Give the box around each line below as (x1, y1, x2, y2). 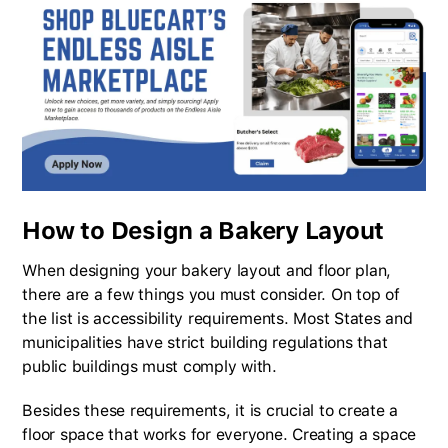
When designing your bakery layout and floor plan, (22, 261, 392, 281)
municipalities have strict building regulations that (22, 333, 388, 353)
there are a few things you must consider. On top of (22, 285, 400, 305)
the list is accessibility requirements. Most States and (22, 309, 413, 329)
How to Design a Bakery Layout (22, 216, 385, 246)
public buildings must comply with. (22, 357, 277, 377)
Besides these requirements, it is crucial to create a (22, 401, 399, 421)
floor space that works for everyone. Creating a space (22, 425, 417, 445)
